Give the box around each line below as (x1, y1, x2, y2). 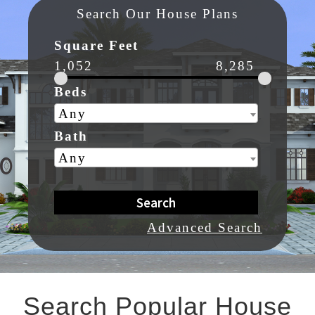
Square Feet (53, 37, 139, 53)
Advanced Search (147, 219, 262, 235)
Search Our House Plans (77, 6, 238, 22)
